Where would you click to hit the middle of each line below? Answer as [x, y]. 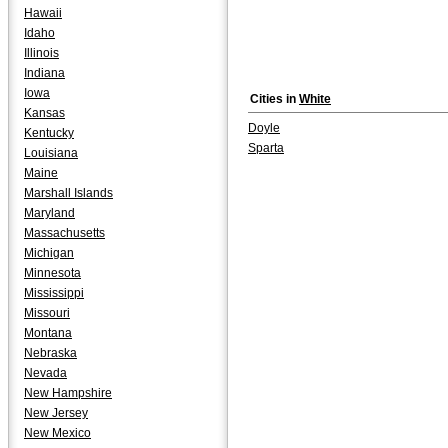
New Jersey [56, 413]
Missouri [47, 313]
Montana [48, 333]
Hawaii [43, 13]
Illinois [41, 53]
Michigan [49, 253]
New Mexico [57, 433]
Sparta [266, 148]
